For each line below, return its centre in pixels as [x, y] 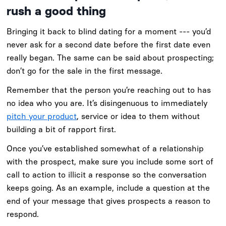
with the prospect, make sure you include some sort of [110, 162]
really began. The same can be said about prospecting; [110, 58]
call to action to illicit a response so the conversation [107, 175]
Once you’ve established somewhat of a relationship [105, 149]
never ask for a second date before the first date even [109, 45]
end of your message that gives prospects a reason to [109, 201]
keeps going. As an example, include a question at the [108, 188]
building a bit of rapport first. [62, 130]
